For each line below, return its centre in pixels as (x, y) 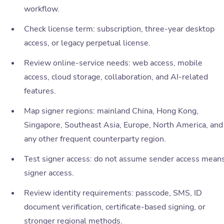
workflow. (42, 9)
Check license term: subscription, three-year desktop (119, 29)
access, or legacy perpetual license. (87, 43)
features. (40, 91)
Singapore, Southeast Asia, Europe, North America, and (123, 125)
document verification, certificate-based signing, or (115, 207)
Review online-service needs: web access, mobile (113, 63)
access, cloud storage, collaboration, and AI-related (116, 77)
